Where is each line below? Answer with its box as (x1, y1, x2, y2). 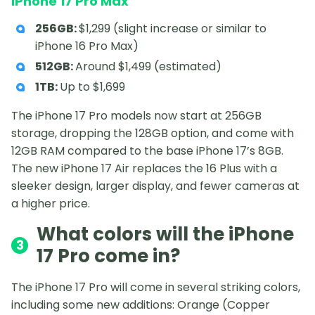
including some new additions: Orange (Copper (11, 296, 270, 313)
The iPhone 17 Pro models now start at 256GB (11, 107, 262, 124)
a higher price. (11, 195, 90, 212)
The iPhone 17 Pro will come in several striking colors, (11, 278, 300, 295)
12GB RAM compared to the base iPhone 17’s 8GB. (11, 142, 283, 159)
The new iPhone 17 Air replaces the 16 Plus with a (11, 160, 277, 176)
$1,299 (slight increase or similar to (79, 20, 266, 37)
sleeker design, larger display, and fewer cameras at (11, 177, 300, 194)
